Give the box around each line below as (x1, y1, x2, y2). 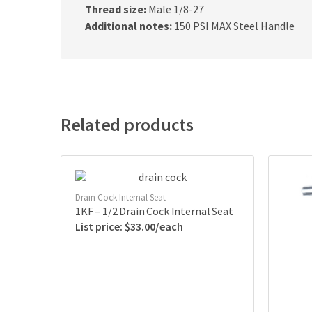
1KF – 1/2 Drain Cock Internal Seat (75, 204, 233, 219)
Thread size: (85, 2, 146, 17)
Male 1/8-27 (146, 2, 204, 17)
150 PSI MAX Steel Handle (172, 19, 295, 33)
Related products (61, 113, 194, 136)
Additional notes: (85, 19, 172, 33)
